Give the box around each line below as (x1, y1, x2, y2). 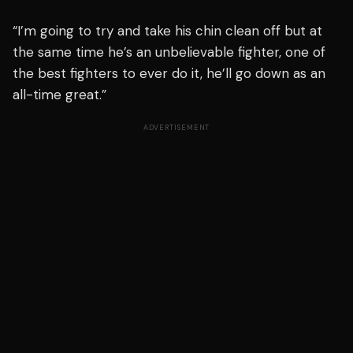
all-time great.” (13, 85, 106, 103)
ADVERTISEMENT (143, 122, 210, 132)
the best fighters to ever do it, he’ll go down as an (13, 64, 325, 82)
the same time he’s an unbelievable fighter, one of (13, 43, 325, 61)
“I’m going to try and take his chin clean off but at (13, 21, 322, 39)
